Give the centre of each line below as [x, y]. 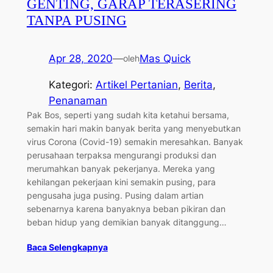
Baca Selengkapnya [67, 247]
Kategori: [72, 84]
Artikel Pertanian [136, 84]
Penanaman [78, 100]
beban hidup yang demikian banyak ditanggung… [126, 222]
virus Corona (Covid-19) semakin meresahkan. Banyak [135, 141]
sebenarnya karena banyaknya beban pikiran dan [126, 208]
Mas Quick [165, 58]
